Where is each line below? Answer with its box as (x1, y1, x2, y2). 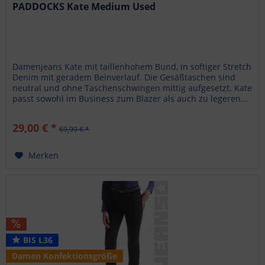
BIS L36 (21, 234, 53, 245)
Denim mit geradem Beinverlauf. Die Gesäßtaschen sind (12, 71, 236, 83)
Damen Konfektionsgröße (12, 250, 118, 261)
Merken (28, 149, 59, 161)
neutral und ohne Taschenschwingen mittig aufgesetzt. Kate (12, 82, 253, 93)
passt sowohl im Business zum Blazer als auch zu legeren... (12, 92, 248, 104)
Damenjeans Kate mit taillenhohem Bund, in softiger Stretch (12, 60, 252, 72)
